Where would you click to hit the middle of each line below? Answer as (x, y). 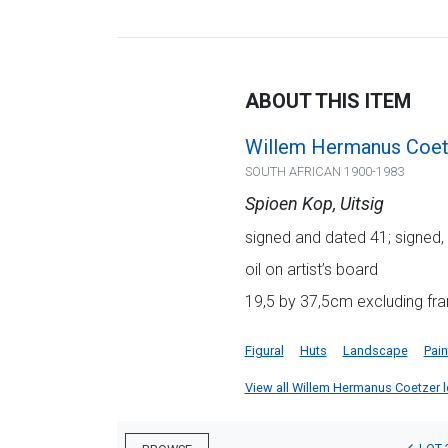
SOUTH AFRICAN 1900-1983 (324, 171)
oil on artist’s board (311, 269)
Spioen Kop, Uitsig (314, 203)
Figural (264, 350)
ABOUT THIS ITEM (327, 101)
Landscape (375, 350)
